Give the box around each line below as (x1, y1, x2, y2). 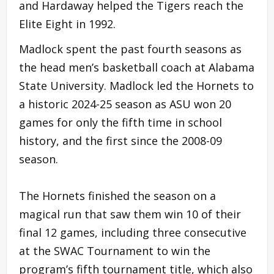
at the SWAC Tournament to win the (19, 243, 210, 258)
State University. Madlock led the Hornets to (19, 78, 254, 93)
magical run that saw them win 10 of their (19, 206, 241, 221)
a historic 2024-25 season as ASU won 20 (19, 96, 231, 111)
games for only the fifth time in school (19, 114, 222, 130)
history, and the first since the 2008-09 (19, 133, 222, 148)
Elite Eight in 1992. (19, 16, 116, 31)
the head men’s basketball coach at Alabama (19, 59, 254, 75)
